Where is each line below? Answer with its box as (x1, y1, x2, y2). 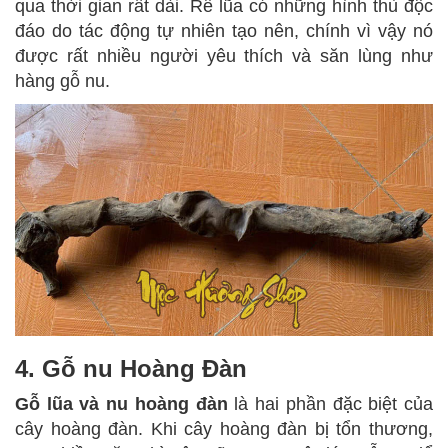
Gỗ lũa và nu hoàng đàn (15, 394, 228, 415)
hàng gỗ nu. (15, 71, 110, 92)
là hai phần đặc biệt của (227, 394, 434, 415)
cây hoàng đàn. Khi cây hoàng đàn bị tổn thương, (15, 419, 433, 440)
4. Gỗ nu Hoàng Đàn (15, 355, 247, 383)
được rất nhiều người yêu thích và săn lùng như (15, 46, 433, 67)
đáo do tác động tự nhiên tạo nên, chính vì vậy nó (15, 21, 433, 42)
